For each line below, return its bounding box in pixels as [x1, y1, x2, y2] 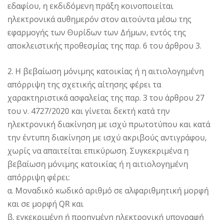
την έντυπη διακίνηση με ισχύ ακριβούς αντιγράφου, [7, 132, 207, 143]
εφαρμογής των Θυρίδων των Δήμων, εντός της [7, 27, 186, 38]
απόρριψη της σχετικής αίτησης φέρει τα [7, 79, 161, 90]
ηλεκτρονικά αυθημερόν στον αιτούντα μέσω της [7, 14, 192, 25]
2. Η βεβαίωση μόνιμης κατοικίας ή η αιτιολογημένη [7, 66, 204, 77]
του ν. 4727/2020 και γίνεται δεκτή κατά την [7, 106, 170, 117]
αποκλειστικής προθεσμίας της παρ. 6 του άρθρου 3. [7, 40, 201, 52]
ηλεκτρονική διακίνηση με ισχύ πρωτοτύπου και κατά [7, 119, 210, 130]
